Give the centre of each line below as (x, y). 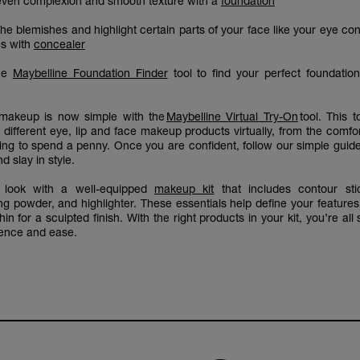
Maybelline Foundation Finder (90, 73)
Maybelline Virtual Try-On (232, 116)
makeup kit (184, 188)
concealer (59, 44)
